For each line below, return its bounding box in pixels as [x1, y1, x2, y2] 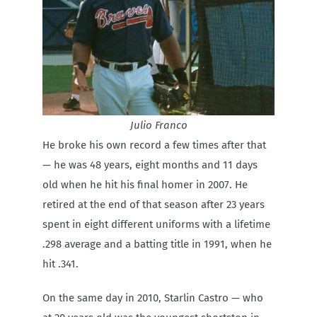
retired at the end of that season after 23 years [42, 197, 265, 211]
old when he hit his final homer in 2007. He [42, 178, 248, 191]
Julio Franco [129, 118, 188, 132]
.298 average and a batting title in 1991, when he [42, 237, 272, 250]
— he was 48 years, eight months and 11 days [42, 158, 258, 171]
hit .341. [42, 257, 79, 270]
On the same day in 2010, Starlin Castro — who [42, 291, 263, 304]
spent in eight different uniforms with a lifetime [42, 217, 270, 231]
